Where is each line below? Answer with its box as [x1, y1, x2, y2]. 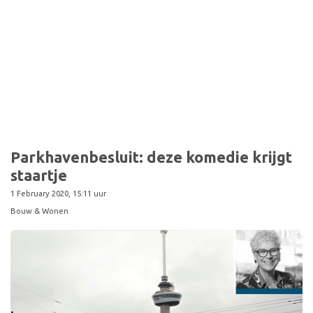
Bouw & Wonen [10, 207, 68, 215]
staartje [10, 166, 67, 184]
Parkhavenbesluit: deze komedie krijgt [10, 148, 292, 166]
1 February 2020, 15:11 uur [10, 189, 106, 198]
